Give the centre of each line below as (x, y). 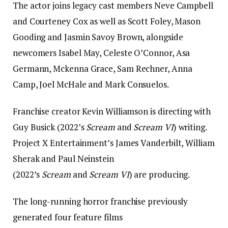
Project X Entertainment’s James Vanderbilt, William (114, 142)
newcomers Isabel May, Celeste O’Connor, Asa (102, 52)
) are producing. (160, 174)
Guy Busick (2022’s (50, 127)
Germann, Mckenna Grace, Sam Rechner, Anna (103, 68)
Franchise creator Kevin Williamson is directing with (112, 111)
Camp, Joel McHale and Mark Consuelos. (91, 84)
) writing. (190, 127)
